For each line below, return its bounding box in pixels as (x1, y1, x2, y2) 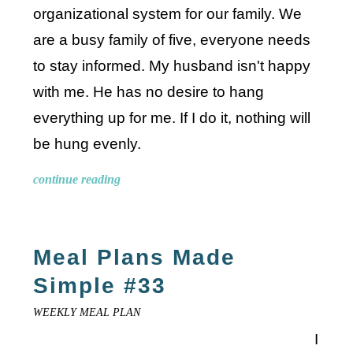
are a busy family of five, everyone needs (33, 31, 311, 48)
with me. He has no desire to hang (33, 83, 265, 100)
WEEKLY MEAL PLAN (33, 306, 141, 318)
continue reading (33, 172, 121, 186)
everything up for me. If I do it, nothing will (33, 109, 311, 126)
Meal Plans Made (33, 244, 236, 269)
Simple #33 (33, 273, 167, 298)
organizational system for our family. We (33, 5, 303, 22)
